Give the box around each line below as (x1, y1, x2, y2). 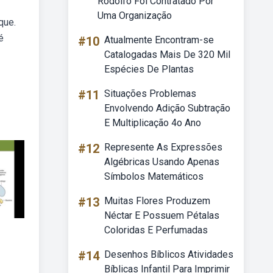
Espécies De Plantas (104, 63, 194, 75)
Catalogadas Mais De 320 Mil (104, 49, 230, 60)
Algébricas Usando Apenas (104, 156, 219, 168)
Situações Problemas (104, 88, 196, 99)
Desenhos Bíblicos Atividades (104, 249, 233, 260)
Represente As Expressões (104, 141, 222, 153)
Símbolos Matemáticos (104, 171, 204, 182)
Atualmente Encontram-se (104, 34, 214, 46)
